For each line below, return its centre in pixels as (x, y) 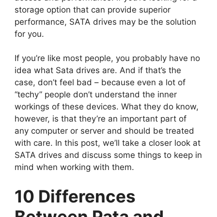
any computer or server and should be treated (104, 131)
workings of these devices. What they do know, (107, 107)
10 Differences (75, 196)
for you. (29, 34)
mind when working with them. (74, 167)
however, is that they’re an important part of (101, 119)
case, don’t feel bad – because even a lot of (100, 83)
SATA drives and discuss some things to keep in (108, 155)
